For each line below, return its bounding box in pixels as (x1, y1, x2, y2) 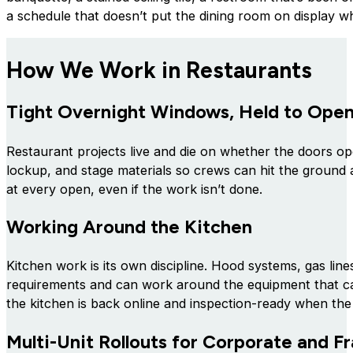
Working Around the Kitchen (6, 215, 252, 238)
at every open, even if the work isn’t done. (6, 180, 262, 197)
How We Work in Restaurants (6, 57, 312, 84)
